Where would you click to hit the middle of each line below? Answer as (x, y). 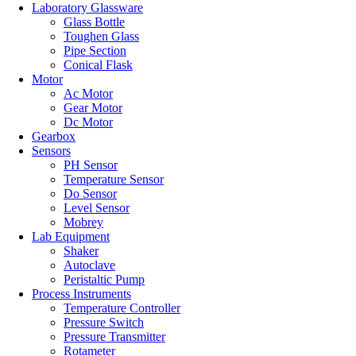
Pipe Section (95, 50)
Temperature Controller (122, 308)
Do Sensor (90, 193)
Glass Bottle (94, 21)
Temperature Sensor (114, 179)
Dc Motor (88, 122)
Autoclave (89, 265)
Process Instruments (81, 293)
